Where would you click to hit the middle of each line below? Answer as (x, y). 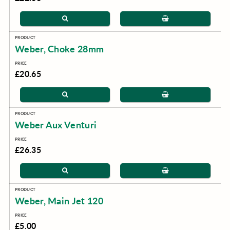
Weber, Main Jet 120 (59, 201)
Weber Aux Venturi (56, 125)
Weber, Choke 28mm (59, 49)
